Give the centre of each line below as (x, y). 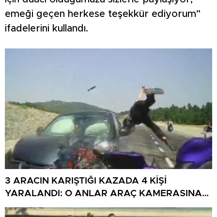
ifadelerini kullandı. (46, 28)
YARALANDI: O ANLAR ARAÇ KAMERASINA (103, 194)
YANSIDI (23, 206)
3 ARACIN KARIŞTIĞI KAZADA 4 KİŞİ (86, 181)
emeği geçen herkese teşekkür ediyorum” (103, 14)
